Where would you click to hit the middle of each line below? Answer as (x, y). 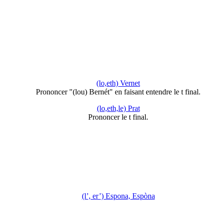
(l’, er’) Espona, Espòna (118, 196)
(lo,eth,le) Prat (118, 108)
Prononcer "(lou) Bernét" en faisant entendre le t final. (118, 92)
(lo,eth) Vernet (118, 83)
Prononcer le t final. (118, 117)
